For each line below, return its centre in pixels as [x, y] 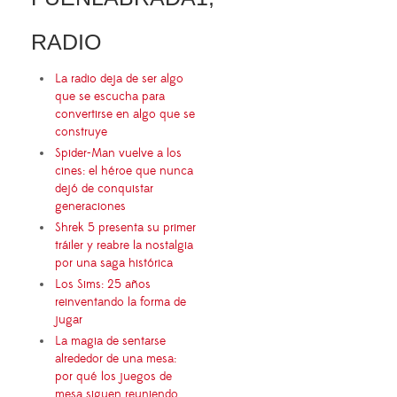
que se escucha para [110, 96]
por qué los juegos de [113, 376]
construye [81, 132]
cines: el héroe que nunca [124, 171]
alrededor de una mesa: [116, 358]
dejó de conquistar [104, 188]
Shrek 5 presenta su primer [125, 227]
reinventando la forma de [121, 302]
